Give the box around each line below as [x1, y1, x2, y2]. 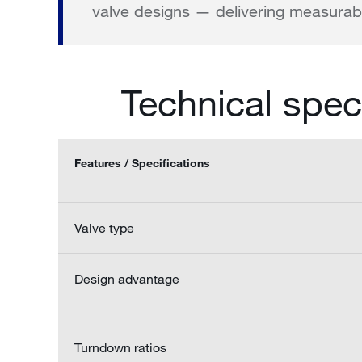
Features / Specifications [74, 156, 210, 170]
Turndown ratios [74, 339, 166, 356]
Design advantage [74, 271, 179, 287]
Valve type [74, 220, 134, 236]
